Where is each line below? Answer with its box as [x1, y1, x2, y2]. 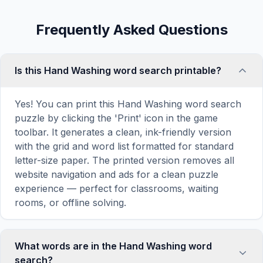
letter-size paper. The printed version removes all [15, 154, 234, 166]
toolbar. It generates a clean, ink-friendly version [15, 126, 231, 138]
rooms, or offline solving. [15, 197, 126, 208]
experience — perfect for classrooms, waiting [15, 183, 218, 194]
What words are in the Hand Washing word [15, 240, 212, 252]
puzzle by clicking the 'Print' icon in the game [15, 112, 218, 124]
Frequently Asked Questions [35, 21, 228, 38]
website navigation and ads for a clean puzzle [15, 168, 218, 180]
